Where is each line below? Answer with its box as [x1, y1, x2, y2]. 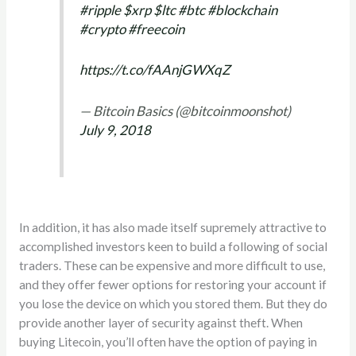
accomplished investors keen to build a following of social [18, 238, 327, 253]
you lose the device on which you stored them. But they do [18, 296, 327, 311]
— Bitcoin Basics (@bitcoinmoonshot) [79, 102, 292, 119]
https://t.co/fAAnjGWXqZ [79, 61, 231, 79]
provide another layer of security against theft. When [18, 315, 303, 330]
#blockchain [207, 2, 278, 19]
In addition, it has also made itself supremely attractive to [18, 219, 327, 234]
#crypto [79, 21, 126, 38]
